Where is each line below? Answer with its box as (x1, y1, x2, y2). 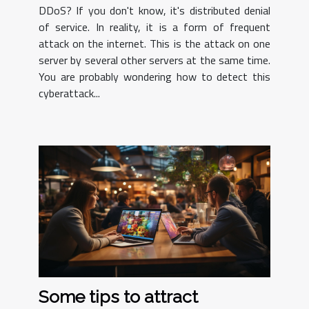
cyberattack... (39, 84, 100, 101)
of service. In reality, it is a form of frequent (39, 18, 270, 35)
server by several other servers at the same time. (39, 51, 270, 68)
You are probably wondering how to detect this (39, 68, 270, 85)
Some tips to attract (39, 286, 198, 307)
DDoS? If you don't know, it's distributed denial (39, 1, 270, 19)
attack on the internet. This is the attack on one (39, 34, 270, 52)
